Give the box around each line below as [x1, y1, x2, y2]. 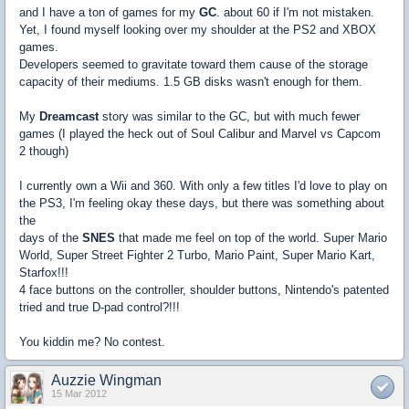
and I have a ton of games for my [19, 5, 199, 20]
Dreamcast [39, 110, 102, 124]
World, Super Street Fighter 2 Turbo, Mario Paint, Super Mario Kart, [19, 248, 375, 263]
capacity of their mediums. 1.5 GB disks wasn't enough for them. [19, 75, 362, 89]
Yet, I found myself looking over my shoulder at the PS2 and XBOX [19, 23, 376, 37]
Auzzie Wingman [51, 372, 162, 389]
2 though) [19, 144, 68, 159]
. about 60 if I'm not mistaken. [216, 5, 374, 20]
